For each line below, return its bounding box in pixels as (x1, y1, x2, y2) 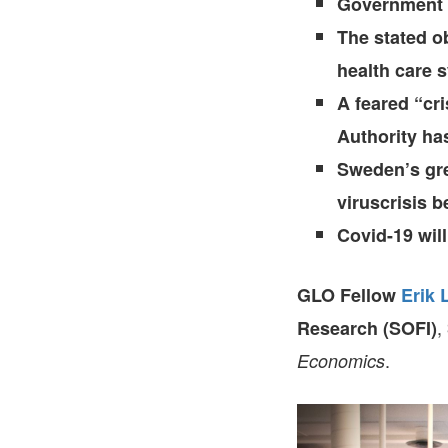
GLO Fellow (297, 282, 401, 308)
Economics (297, 348, 385, 373)
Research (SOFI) (297, 315, 437, 341)
